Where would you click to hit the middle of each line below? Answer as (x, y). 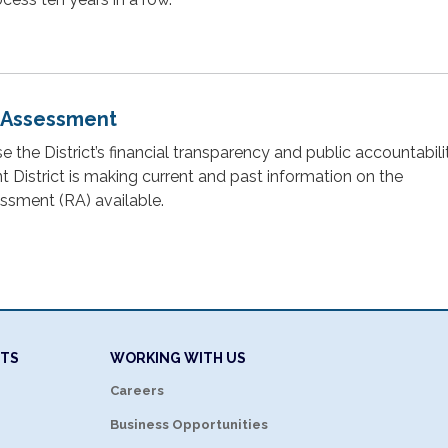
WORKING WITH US (178, 357)
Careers (137, 390)
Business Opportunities (189, 424)
